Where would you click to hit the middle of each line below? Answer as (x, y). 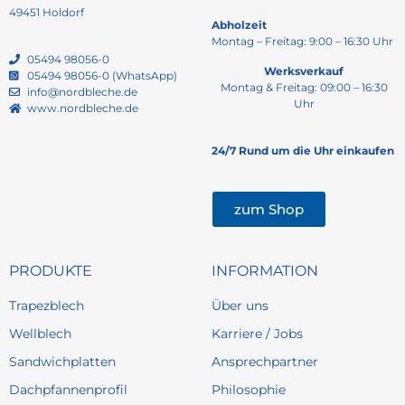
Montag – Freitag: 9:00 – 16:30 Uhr (302, 42)
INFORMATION (265, 270)
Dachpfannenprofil (68, 389)
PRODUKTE (51, 270)
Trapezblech (47, 305)
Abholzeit (239, 25)
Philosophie (249, 389)
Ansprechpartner (265, 361)
